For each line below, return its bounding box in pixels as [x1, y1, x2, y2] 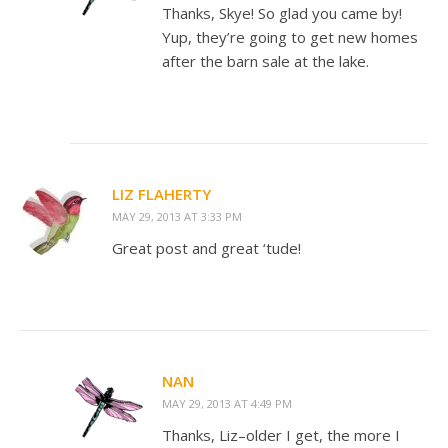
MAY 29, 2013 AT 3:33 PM [112, 209, 242, 224]
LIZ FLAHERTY [112, 184, 211, 204]
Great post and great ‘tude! [112, 238, 301, 258]
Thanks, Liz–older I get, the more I [162, 425, 400, 445]
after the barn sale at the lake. [162, 51, 369, 71]
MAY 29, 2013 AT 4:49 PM [162, 396, 292, 411]
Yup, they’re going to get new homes [162, 27, 418, 47]
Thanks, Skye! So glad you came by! [162, 3, 402, 23]
